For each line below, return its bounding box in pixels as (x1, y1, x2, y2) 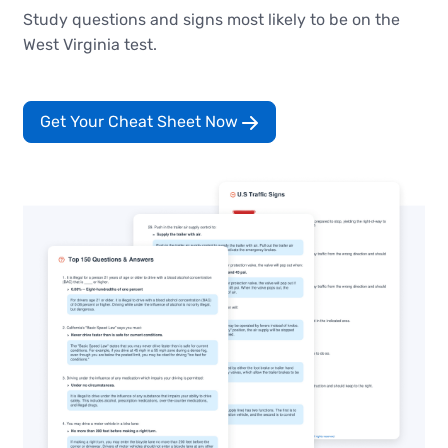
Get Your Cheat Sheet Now (39, 112, 242, 132)
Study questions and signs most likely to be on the (22, 10, 400, 30)
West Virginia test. (22, 35, 157, 55)
